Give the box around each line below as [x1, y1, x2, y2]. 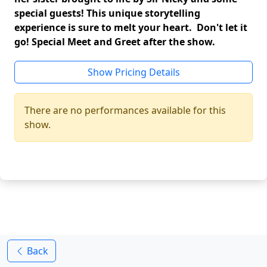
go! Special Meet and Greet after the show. [14, 35, 220, 48]
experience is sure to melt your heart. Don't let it [14, 21, 247, 34]
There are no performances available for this [24, 104, 226, 117]
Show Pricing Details [87, 66, 180, 79]
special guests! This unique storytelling [14, 7, 200, 20]
